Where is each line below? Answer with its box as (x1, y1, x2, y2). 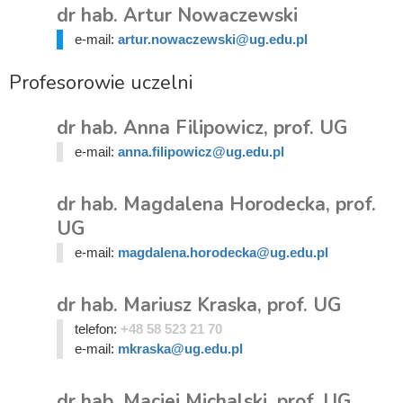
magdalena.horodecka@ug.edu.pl (117, 245, 328, 260)
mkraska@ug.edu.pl (117, 341, 243, 356)
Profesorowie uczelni (9, 69, 193, 96)
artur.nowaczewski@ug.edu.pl (117, 31, 308, 47)
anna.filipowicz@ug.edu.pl (117, 144, 284, 159)
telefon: (74, 321, 121, 336)
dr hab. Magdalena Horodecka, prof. (57, 192, 376, 217)
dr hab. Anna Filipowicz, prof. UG (57, 115, 347, 140)
